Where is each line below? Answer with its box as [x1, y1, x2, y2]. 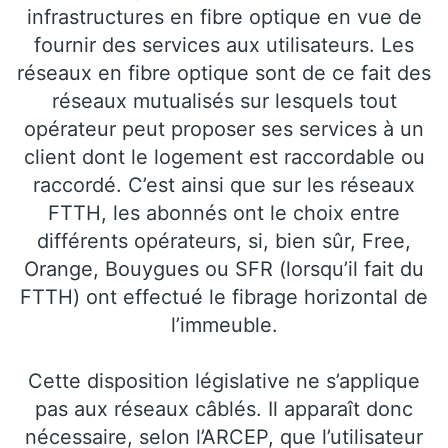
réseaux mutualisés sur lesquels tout [51, 89, 397, 114]
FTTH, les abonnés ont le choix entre [48, 201, 400, 226]
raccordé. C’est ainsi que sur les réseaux [33, 173, 415, 198]
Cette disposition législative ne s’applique [28, 369, 420, 394]
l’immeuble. [170, 313, 278, 338]
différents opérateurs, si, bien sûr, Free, [37, 229, 411, 254]
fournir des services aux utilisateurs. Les [34, 33, 414, 58]
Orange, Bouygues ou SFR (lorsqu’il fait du [24, 257, 424, 282]
